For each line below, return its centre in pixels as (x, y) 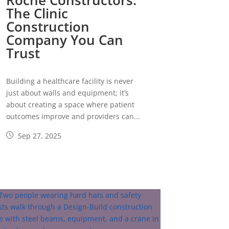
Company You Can (64, 40)
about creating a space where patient (70, 105)
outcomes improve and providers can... (73, 117)
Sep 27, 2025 (38, 136)
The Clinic (37, 14)
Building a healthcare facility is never (70, 81)
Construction (48, 27)
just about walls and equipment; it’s (67, 93)
